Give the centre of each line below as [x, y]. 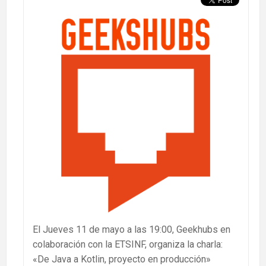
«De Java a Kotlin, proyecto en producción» [122, 259]
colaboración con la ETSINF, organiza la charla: [128, 244]
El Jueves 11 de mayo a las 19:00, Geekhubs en [132, 229]
